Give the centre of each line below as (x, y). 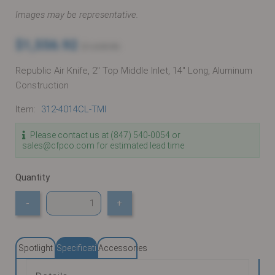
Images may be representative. (77, 15)
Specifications (85, 248)
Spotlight (36, 248)
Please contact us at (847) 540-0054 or (104, 135)
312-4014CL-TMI (74, 109)
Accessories (122, 248)
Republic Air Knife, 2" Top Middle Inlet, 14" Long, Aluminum (134, 71)
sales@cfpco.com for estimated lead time (103, 146)
